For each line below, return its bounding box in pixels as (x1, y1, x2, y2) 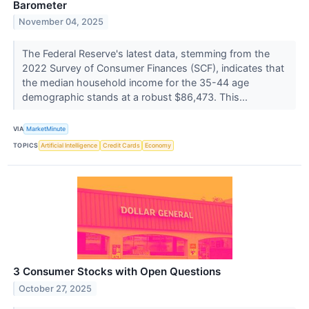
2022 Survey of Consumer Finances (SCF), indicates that (21, 61, 284, 74)
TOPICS (13, 141, 39, 150)
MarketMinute (26, 125, 66, 133)
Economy (145, 141, 172, 150)
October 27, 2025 (19, 283, 92, 294)
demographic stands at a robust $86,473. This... (21, 90, 250, 103)
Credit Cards (102, 141, 140, 150)
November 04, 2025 (19, 17, 104, 28)
